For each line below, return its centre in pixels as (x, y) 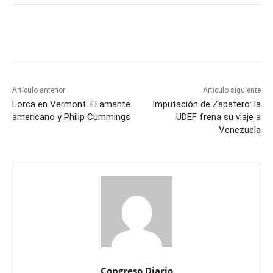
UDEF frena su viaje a (218, 117)
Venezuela (239, 130)
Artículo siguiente (232, 90)
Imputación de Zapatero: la (206, 105)
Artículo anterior (39, 90)
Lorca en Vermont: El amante (71, 105)
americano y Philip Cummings (71, 117)
